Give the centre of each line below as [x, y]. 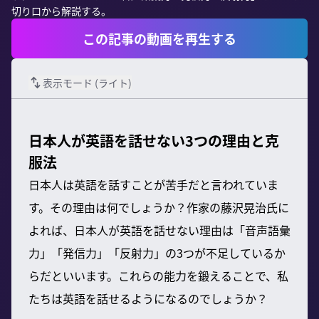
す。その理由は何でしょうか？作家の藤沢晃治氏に [159, 208]
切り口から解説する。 [61, 11]
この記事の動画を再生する [159, 38]
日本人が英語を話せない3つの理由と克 [154, 141]
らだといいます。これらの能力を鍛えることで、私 [158, 276]
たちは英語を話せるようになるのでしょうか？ [148, 299]
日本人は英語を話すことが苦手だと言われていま [153, 185]
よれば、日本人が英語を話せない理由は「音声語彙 [159, 230]
